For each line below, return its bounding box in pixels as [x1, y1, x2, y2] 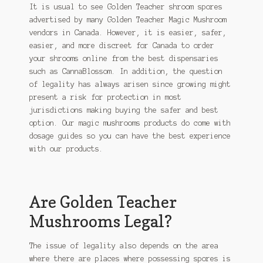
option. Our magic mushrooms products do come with [29, 119, 231, 127]
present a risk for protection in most [29, 93, 181, 101]
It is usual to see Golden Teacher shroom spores [29, 2, 222, 11]
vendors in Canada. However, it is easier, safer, [29, 28, 227, 36]
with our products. [29, 144, 103, 153]
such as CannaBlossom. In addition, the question [29, 67, 222, 75]
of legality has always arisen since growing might [29, 80, 231, 88]
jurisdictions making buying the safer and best [29, 106, 218, 114]
